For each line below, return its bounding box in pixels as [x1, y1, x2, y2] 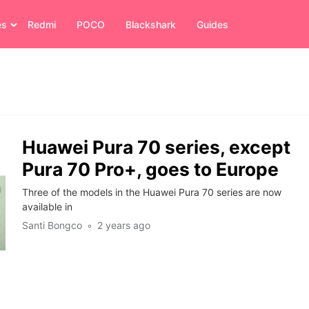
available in [21, 201, 72, 213]
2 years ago [97, 219, 150, 232]
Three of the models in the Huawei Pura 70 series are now [21, 186, 281, 199]
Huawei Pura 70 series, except [21, 136, 290, 159]
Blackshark [125, 18, 176, 30]
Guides [196, 18, 228, 30]
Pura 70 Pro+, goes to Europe [21, 158, 279, 181]
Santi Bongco [21, 219, 82, 232]
